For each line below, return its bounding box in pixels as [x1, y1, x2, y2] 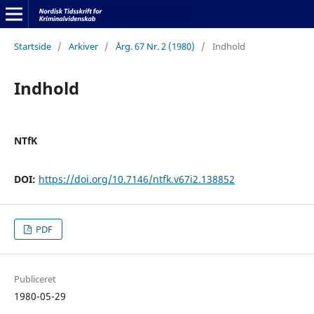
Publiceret [13, 273, 56, 286]
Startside [13, 39, 51, 53]
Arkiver [68, 39, 98, 53]
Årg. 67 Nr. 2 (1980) [115, 39, 195, 53]
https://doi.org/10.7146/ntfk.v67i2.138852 [38, 172, 235, 186]
